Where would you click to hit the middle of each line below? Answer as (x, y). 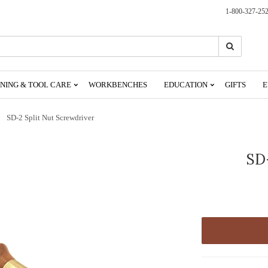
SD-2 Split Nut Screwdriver (50, 117)
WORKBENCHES (118, 84)
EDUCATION (187, 84)
